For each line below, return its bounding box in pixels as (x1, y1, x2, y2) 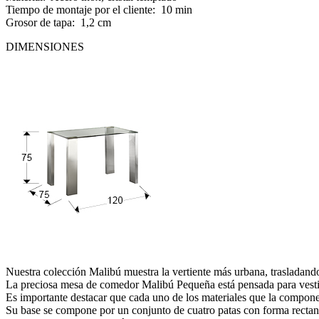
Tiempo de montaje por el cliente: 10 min (6, 4, 192, 16)
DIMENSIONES (6, 41, 84, 53)
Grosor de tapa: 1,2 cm (6, 16, 111, 29)
